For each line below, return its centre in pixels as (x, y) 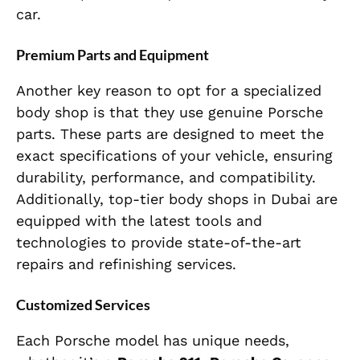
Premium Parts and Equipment (112, 55)
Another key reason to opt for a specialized (169, 91)
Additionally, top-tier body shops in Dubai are (177, 199)
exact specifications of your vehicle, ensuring (174, 156)
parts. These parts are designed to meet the (170, 134)
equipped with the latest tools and (139, 221)
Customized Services (83, 305)
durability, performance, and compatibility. (166, 178)
